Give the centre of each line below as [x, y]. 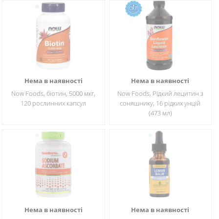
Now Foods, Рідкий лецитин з [160, 93]
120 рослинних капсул [54, 103]
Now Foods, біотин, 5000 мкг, [54, 93]
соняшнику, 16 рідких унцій [160, 103]
